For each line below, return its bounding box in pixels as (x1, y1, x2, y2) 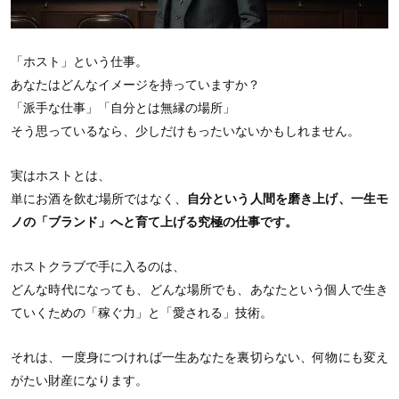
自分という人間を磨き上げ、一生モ (186, 191, 389, 207)
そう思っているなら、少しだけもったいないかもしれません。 (11, 124, 360, 139)
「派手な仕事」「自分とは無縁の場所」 (11, 101, 235, 116)
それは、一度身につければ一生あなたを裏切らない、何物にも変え (11, 350, 388, 365)
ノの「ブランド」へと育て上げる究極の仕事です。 (11, 215, 297, 230)
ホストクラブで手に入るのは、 (11, 259, 185, 274)
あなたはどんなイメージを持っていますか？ (11, 77, 260, 93)
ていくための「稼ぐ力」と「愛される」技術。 (11, 305, 273, 321)
